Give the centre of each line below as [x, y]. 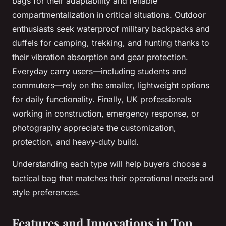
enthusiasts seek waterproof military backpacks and [111, 29]
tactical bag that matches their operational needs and [113, 178]
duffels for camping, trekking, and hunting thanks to [111, 43]
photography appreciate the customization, [94, 128]
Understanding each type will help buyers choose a [109, 164]
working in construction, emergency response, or [106, 114]
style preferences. [46, 192]
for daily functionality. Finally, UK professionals [102, 100]
